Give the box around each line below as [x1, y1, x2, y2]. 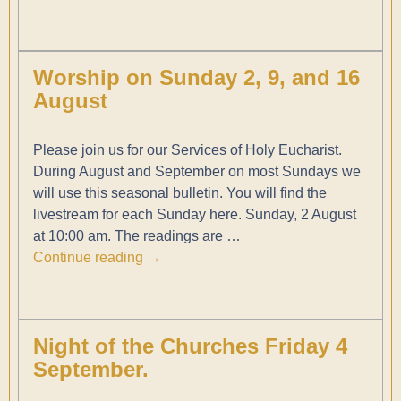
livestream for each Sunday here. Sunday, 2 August [32, 207, 356, 223]
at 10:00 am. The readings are [32, 228, 226, 244]
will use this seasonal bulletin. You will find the [32, 185, 327, 201]
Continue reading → [32, 250, 161, 266]
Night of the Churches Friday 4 [32, 334, 347, 359]
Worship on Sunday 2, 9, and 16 [32, 65, 360, 90]
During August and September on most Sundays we [32, 164, 361, 180]
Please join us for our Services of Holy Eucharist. [32, 142, 342, 158]
